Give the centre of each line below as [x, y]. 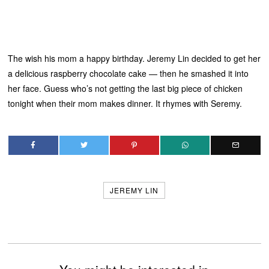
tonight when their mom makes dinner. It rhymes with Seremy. [125, 103]
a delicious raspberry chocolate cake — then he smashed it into [128, 73]
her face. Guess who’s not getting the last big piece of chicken [125, 88]
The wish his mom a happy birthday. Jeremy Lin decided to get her [134, 58]
